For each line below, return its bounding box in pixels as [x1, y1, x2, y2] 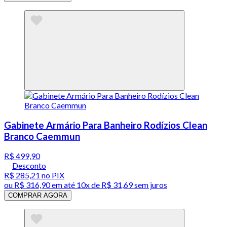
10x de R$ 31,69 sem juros [77, 180, 167, 190]
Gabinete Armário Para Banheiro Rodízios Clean [4, 119, 207, 131]
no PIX [40, 170, 64, 180]
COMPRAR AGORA [8, 192, 67, 200]
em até [50, 180, 77, 190]
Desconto [12, 161, 46, 171]
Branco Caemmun [4, 130, 80, 142]
